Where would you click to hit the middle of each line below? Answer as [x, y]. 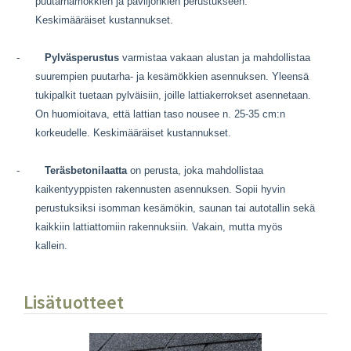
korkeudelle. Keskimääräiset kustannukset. [133, 132]
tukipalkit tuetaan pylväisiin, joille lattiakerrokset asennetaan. [173, 95]
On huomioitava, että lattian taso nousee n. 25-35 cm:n [160, 114]
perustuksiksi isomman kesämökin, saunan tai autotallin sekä [175, 208]
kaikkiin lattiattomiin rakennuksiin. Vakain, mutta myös [159, 226]
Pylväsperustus [82, 57]
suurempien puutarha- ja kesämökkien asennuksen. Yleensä [172, 76]
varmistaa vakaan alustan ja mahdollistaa [215, 57]
